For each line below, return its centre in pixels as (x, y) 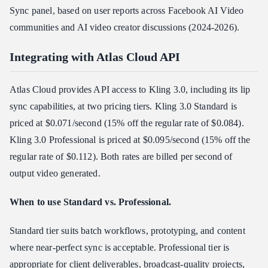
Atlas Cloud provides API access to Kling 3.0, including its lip (130, 90)
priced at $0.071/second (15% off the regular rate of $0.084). (127, 123)
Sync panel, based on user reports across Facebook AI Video (127, 11)
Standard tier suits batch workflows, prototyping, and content (127, 231)
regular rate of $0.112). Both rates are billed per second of (121, 157)
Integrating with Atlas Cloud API (95, 57)
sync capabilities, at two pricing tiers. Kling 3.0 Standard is (123, 106)
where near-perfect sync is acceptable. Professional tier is (120, 248)
